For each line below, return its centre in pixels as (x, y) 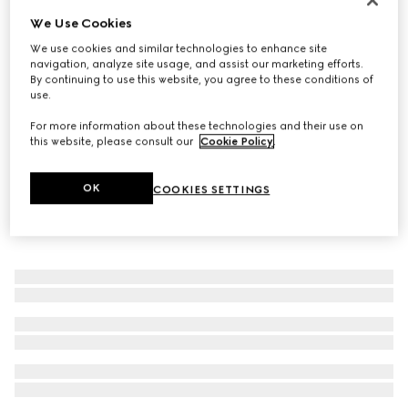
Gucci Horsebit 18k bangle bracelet (133, 25)
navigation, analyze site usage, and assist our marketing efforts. (197, 64)
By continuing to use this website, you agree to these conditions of (202, 80)
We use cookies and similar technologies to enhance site (179, 49)
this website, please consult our (113, 142)
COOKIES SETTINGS (212, 190)
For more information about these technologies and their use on (197, 126)
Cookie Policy (237, 142)
